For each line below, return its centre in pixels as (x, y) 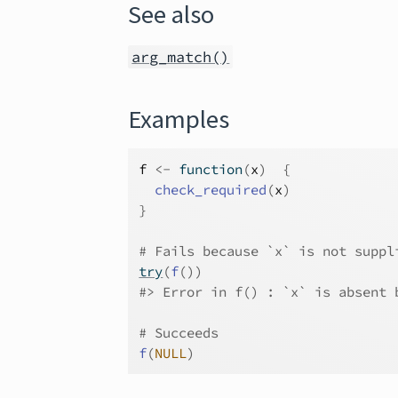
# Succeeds (179, 333)
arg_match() (181, 57)
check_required (211, 190)
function (211, 169)
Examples (179, 119)
